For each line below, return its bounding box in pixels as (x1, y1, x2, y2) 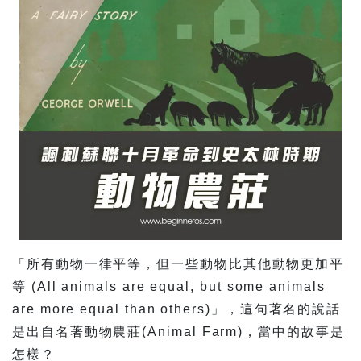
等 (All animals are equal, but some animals (12, 280, 326, 294)
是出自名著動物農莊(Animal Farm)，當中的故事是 (12, 325, 345, 339)
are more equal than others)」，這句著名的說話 (12, 302, 342, 317)
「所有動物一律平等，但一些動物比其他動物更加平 (12, 257, 345, 272)
